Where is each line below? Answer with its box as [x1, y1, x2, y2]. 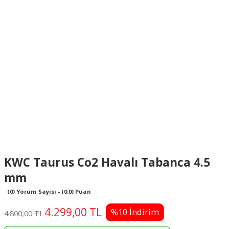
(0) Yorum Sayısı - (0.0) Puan [7, 187, 91, 195]
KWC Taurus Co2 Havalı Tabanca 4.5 [4, 154, 210, 170]
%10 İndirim [111, 206, 159, 218]
